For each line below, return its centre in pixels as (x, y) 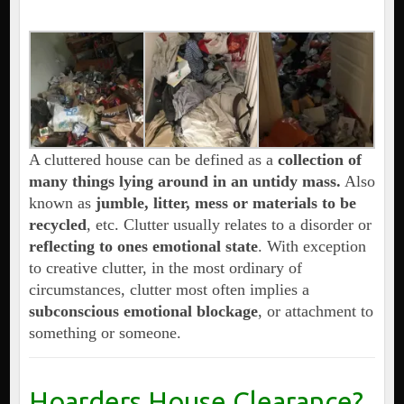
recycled (57, 224)
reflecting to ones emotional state (143, 246)
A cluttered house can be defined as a (153, 159)
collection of (319, 159)
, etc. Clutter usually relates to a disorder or (229, 224)
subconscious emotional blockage (143, 311)
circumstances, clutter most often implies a (169, 289)
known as (62, 202)
